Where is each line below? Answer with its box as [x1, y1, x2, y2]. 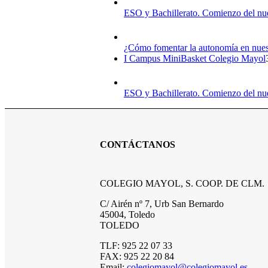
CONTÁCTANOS [100, 139, 175, 150]
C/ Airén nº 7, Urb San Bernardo [100, 199, 224, 209]
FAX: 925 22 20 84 [100, 251, 174, 262]
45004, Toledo [100, 209, 155, 220]
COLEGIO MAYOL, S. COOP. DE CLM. [100, 178, 264, 189]
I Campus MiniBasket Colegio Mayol [124, 53, 266, 63]
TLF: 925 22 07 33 [100, 240, 172, 251]
